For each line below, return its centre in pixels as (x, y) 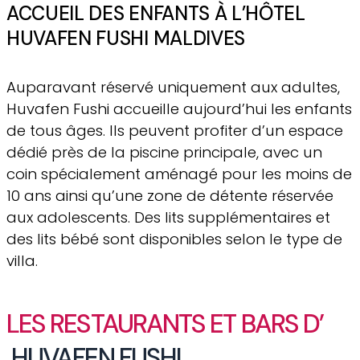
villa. (22, 261)
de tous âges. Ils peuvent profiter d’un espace (175, 131)
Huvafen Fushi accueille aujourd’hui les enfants (179, 109)
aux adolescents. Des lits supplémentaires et (168, 218)
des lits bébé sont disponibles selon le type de (174, 239)
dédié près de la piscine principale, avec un (164, 153)
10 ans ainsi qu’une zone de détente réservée (170, 196)
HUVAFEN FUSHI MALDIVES (126, 39)
